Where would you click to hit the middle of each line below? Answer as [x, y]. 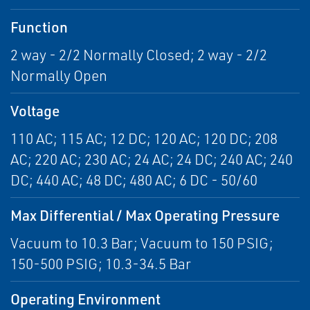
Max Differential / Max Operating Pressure [145, 215]
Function [39, 27]
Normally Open [59, 75]
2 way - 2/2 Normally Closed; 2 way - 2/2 [139, 55]
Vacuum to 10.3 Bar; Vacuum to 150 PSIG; [142, 243]
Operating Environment [85, 299]
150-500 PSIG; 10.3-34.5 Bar [101, 264]
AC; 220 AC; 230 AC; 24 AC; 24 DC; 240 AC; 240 [152, 159]
